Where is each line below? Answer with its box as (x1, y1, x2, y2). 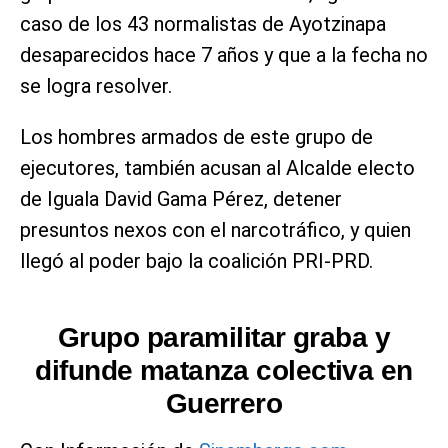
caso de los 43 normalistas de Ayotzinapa (20, 12, 386, 37)
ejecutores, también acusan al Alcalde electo (20, 156, 415, 181)
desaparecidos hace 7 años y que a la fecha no (20, 43, 428, 68)
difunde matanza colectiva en (35, 355, 413, 387)
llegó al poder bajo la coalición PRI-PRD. (20, 249, 373, 274)
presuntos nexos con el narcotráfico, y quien (20, 218, 411, 243)
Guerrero (165, 388, 283, 420)
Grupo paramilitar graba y (57, 322, 390, 354)
